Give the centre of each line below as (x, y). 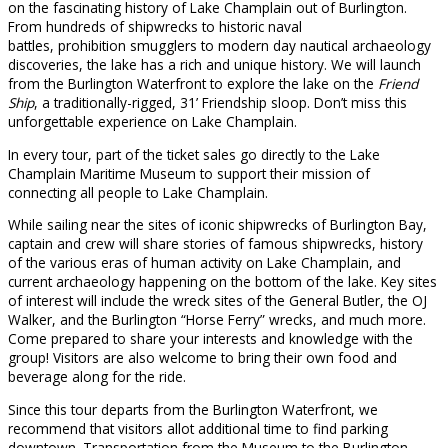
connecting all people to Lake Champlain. (140, 192)
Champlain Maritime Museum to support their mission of (189, 173)
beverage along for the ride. (97, 377)
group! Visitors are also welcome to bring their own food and (202, 358)
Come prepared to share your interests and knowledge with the (210, 339)
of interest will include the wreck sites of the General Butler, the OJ (217, 301)
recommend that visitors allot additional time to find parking (198, 429)
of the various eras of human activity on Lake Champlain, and (204, 263)
